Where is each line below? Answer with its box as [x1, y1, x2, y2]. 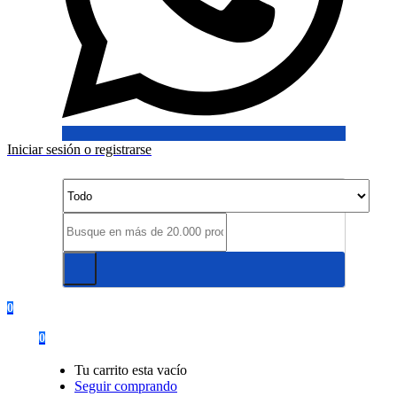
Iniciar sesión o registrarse [7, 141, 152, 157]
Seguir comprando [74, 378, 177, 393]
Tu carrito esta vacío [74, 362, 187, 378]
